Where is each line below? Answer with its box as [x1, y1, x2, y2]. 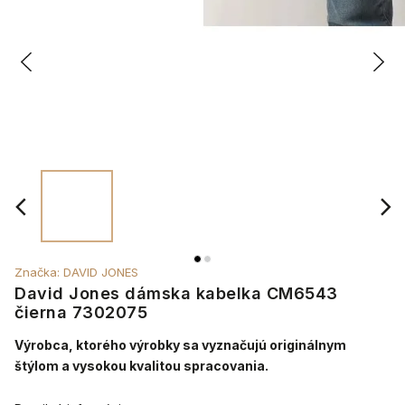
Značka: [14, 265, 63, 279]
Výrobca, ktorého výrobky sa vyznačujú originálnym [14, 337, 346, 353]
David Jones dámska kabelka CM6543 [14, 284, 338, 303]
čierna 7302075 [14, 303, 147, 322]
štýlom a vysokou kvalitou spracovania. [14, 358, 268, 373]
